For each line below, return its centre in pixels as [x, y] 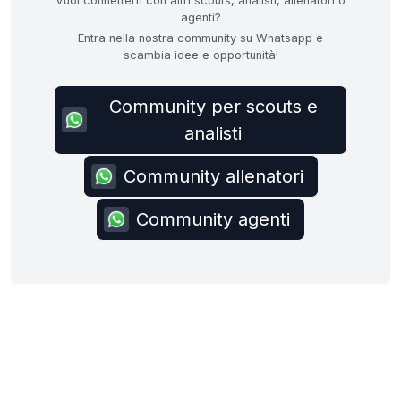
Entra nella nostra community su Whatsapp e [200, 38]
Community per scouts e [213, 107]
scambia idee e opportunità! [200, 55]
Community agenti [213, 219]
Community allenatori [213, 176]
